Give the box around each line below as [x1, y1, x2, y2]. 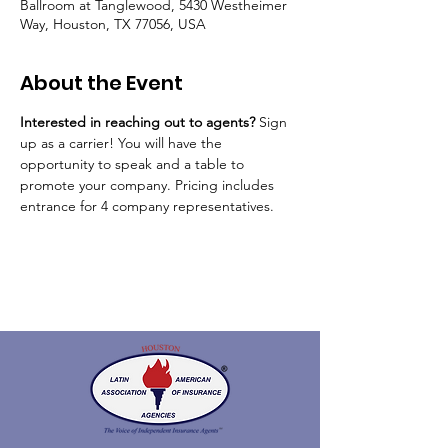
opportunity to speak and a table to [20, 155, 248, 173]
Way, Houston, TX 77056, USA [20, 15, 206, 33]
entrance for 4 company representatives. [20, 197, 278, 215]
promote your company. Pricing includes [20, 176, 278, 194]
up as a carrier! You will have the [20, 134, 226, 152]
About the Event [20, 69, 183, 97]
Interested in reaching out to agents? [20, 113, 259, 131]
